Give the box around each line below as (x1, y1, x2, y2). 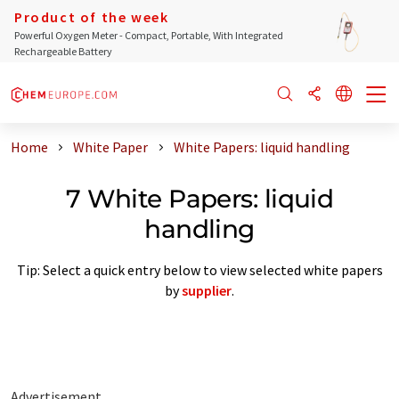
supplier (182, 281, 232, 299)
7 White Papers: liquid (65, 183, 334, 214)
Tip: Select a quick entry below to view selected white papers (16, 260, 383, 279)
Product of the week (14, 8, 169, 26)
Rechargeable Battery (14, 45, 112, 58)
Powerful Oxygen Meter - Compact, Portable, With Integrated (14, 28, 283, 42)
